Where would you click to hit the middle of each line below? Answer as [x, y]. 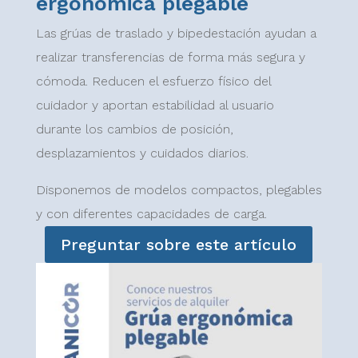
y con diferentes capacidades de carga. [151, 214]
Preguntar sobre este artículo [179, 245]
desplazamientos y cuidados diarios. [142, 153]
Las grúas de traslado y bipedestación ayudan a [176, 34]
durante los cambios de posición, [134, 129]
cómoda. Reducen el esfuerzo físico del [153, 82]
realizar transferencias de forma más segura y [170, 58]
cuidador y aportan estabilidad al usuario [155, 105]
